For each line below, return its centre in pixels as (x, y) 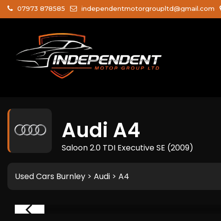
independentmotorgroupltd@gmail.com (147, 8)
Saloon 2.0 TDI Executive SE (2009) (128, 148)
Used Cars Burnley (50, 176)
